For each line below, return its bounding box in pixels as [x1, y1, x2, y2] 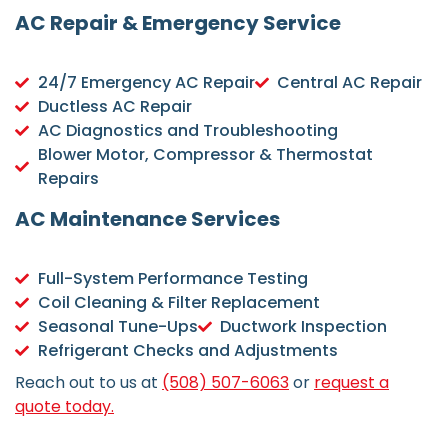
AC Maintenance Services [15, 205, 280, 234]
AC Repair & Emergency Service [15, 9, 341, 38]
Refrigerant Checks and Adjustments [37, 339, 338, 363]
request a [314, 371, 389, 395]
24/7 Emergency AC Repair [37, 71, 255, 95]
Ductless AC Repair [37, 95, 192, 119]
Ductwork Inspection [220, 315, 387, 339]
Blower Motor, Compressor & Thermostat [37, 143, 373, 167]
